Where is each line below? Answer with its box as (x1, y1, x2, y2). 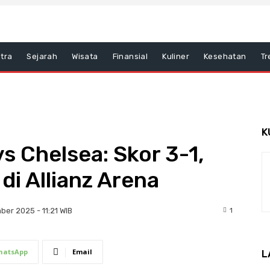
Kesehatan (204, 52, 246, 61)
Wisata (72, 52, 98, 61)
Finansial (112, 52, 148, 61)
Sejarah (27, 52, 58, 61)
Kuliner (162, 52, 190, 61)
